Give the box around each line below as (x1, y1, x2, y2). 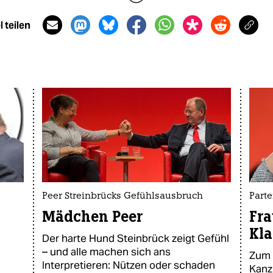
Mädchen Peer (42, 207, 143, 226)
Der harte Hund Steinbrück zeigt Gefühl (42, 232, 229, 245)
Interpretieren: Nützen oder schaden (42, 258, 215, 272)
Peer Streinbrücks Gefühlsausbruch (42, 192, 203, 201)
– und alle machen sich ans (42, 245, 171, 258)
